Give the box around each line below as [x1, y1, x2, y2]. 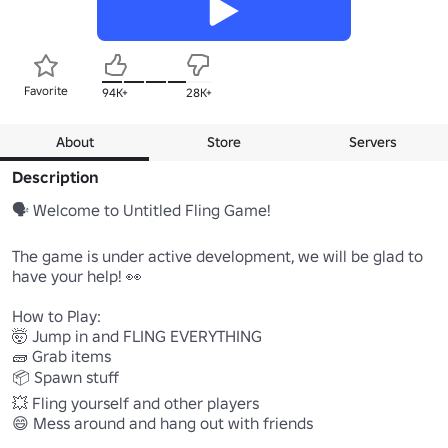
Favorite [24, 82, 68, 98]
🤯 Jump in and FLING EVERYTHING [12, 325, 266, 346]
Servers [349, 132, 398, 151]
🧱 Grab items [12, 345, 115, 366]
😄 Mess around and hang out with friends [12, 412, 317, 433]
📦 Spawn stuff [12, 366, 123, 387]
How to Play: [12, 305, 101, 326]
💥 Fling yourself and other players [12, 392, 263, 413]
